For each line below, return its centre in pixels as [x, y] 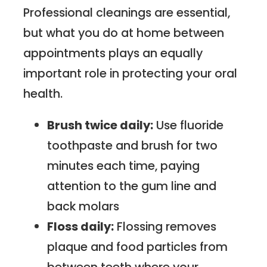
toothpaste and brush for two [133, 146]
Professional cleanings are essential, [127, 12]
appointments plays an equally [113, 53]
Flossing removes [165, 227]
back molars [83, 207]
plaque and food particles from [138, 247]
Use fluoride [189, 125]
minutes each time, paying [124, 166]
